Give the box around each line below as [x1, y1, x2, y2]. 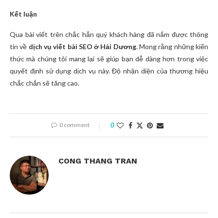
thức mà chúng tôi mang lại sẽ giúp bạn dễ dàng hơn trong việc [10, 54, 208, 63]
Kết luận [10, 10, 37, 18]
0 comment [59, 121, 90, 129]
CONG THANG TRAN [58, 156, 137, 166]
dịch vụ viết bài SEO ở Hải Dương [28, 42, 136, 51]
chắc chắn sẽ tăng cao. [10, 79, 79, 88]
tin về [10, 42, 29, 51]
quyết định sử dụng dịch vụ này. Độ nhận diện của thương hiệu [10, 67, 208, 75]
